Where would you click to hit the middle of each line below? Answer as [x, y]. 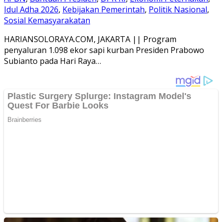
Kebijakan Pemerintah [104, 9]
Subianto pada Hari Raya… [53, 61]
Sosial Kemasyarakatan [47, 20]
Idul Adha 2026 [31, 9]
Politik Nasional [178, 9]
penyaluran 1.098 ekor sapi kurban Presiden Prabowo [104, 50]
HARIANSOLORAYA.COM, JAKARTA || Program [90, 39]
